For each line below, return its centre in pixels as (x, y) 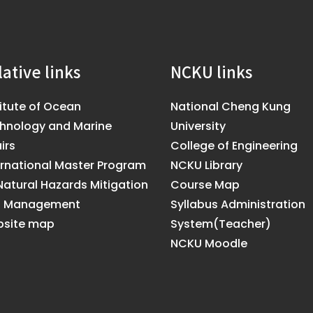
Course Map (205, 185)
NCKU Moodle (209, 243)
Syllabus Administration (238, 204)
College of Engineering (234, 146)
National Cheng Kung (231, 107)
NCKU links (211, 71)
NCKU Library (206, 165)
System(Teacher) (221, 224)
